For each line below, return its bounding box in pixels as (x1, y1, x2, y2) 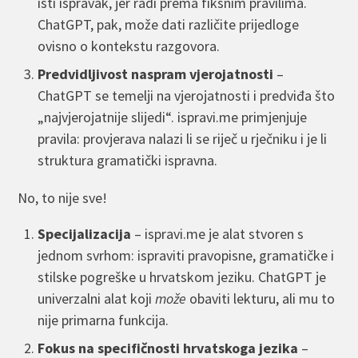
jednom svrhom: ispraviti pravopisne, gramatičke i (38, 246, 335, 265)
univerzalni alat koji (38, 289, 156, 308)
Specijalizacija (38, 225, 132, 244)
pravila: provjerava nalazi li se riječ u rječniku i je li (38, 129, 328, 149)
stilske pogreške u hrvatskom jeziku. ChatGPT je (38, 268, 327, 287)
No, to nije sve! (18, 189, 108, 208)
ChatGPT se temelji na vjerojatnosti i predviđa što (38, 86, 336, 105)
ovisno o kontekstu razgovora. (38, 37, 221, 56)
